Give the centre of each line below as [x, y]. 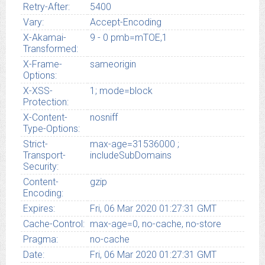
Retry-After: [46, 7]
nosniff [104, 118]
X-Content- [45, 118]
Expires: [39, 209]
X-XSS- [38, 91]
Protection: [46, 102]
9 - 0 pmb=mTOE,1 [128, 38]
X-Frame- [42, 64]
